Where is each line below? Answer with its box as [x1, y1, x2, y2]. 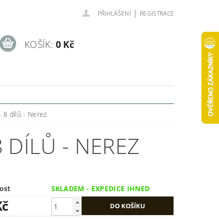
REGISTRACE [139, 9, 175, 18]
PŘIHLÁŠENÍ [97, 9, 131, 18]
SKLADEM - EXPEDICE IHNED [51, 184, 150, 194]
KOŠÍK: [24, 38, 53, 51]
